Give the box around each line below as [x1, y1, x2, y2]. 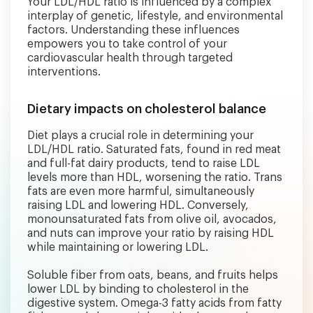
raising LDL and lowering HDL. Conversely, [27, 199, 249, 211]
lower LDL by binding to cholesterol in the [27, 283, 249, 295]
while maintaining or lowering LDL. [27, 241, 208, 253]
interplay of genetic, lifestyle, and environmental [27, 10, 283, 22]
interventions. [27, 66, 101, 78]
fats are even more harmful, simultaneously [27, 185, 254, 197]
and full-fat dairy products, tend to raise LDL [27, 157, 260, 169]
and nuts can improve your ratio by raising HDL [27, 227, 274, 239]
